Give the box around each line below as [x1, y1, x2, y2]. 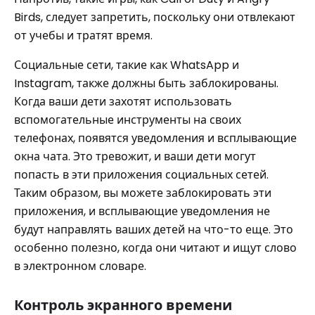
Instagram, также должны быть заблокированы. [14, 75, 278, 91]
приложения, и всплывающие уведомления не [14, 202, 270, 219]
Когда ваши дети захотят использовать [14, 93, 232, 110]
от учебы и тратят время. [14, 27, 153, 44]
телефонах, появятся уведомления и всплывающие [14, 129, 297, 146]
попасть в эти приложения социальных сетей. [14, 166, 269, 183]
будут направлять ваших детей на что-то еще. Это [14, 221, 293, 238]
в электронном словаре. [14, 257, 146, 274]
